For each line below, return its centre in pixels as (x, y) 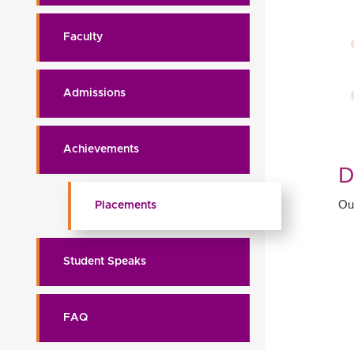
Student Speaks (105, 262)
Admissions (94, 93)
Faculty (83, 37)
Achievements (101, 149)
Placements (126, 205)
